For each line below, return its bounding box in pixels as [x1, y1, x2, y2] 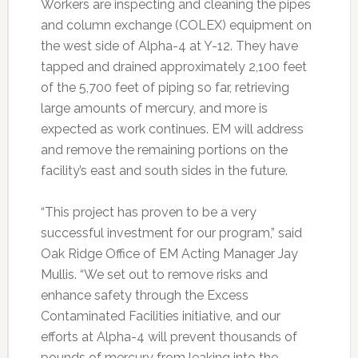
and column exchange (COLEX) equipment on [40, 17, 312, 33]
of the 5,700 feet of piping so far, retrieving [40, 79, 289, 95]
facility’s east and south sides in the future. [40, 162, 288, 178]
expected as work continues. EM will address [40, 121, 304, 137]
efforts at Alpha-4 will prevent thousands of [40, 328, 297, 344]
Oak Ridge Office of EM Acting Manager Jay [40, 245, 298, 261]
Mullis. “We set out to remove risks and [40, 266, 268, 282]
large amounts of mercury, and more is [40, 100, 268, 116]
